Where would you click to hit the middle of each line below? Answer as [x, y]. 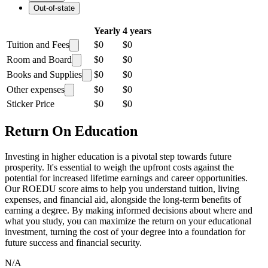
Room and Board [39, 59]
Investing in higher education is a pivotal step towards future [118, 156]
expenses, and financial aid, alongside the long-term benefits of [123, 199]
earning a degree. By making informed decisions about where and [129, 210]
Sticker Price [31, 103]
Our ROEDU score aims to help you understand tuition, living [122, 188]
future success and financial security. [73, 242]
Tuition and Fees [38, 44]
